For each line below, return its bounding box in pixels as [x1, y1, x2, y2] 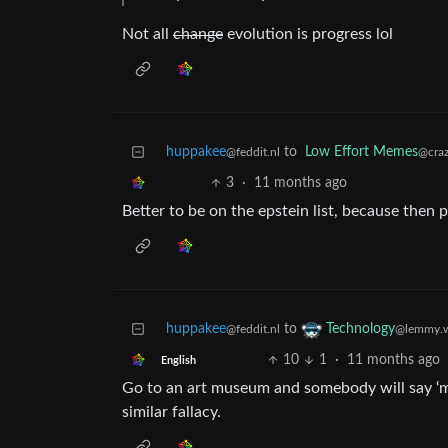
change [173, 26, 223, 43]
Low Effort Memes [305, 145, 418, 160]
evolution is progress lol [223, 26, 393, 43]
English [160, 355, 196, 366]
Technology [326, 322, 395, 337]
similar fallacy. [122, 404, 221, 421]
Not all [122, 26, 173, 43]
